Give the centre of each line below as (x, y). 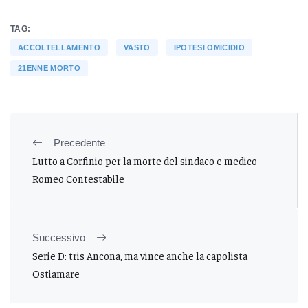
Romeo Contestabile (78, 178)
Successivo (59, 237)
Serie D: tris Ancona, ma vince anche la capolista (140, 255)
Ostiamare (56, 273)
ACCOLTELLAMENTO (59, 47)
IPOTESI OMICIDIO (209, 47)
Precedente (79, 142)
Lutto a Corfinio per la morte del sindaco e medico (145, 160)
